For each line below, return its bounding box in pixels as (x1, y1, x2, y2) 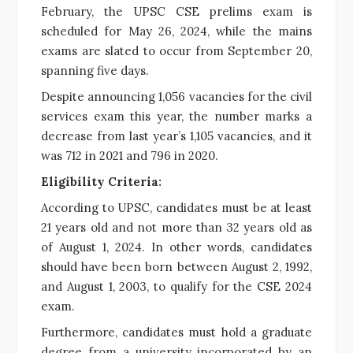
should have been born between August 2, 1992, (41, 258, 312, 274)
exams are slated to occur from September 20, (41, 43, 312, 58)
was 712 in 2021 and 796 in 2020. (41, 147, 218, 163)
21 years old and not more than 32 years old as (41, 219, 312, 235)
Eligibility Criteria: (41, 173, 162, 189)
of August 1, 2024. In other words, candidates (41, 239, 312, 255)
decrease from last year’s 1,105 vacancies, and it (41, 128, 312, 143)
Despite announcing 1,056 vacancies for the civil (41, 88, 312, 104)
